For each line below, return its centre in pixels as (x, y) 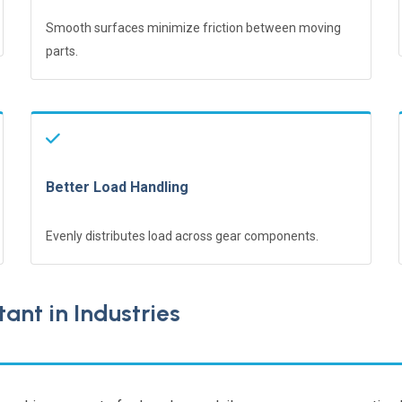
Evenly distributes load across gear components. (182, 236)
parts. (62, 51)
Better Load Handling (117, 187)
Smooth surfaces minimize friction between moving (193, 27)
